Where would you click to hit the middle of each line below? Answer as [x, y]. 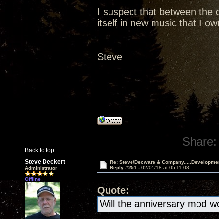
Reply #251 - [125, 167]
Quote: [113, 190]
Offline [33, 179]
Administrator [41, 168]
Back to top [40, 150]
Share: [200, 142]
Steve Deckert [45, 162]
